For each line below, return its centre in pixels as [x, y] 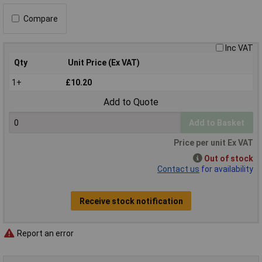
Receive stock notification [131, 201]
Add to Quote [131, 102]
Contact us [178, 169]
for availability [226, 169]
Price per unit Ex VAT [213, 143]
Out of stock [229, 159]
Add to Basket [217, 123]
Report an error [44, 233]
